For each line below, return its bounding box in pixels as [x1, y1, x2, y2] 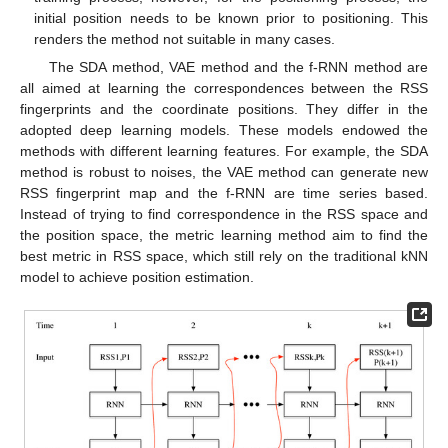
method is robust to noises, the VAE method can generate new [20, 163, 428, 180]
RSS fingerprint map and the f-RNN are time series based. [20, 184, 428, 201]
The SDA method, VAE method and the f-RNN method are [48, 58, 428, 75]
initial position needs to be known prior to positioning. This [34, 9, 428, 26]
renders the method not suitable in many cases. [34, 30, 336, 47]
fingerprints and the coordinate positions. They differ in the [20, 100, 428, 117]
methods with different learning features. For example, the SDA [20, 142, 428, 159]
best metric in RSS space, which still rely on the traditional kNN [20, 247, 428, 264]
